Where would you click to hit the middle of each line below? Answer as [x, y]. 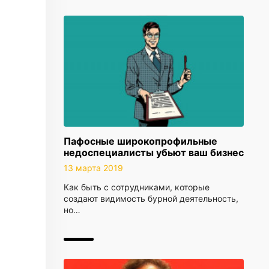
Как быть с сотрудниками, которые [137, 187]
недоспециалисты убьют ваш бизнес [154, 153]
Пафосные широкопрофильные [141, 141]
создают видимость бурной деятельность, [151, 198]
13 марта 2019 [93, 168]
